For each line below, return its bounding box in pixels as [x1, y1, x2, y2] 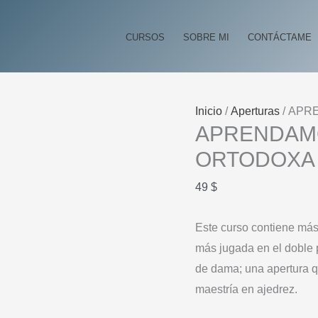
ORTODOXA [194, 148, 315, 171]
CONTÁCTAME [248, 31, 312, 43]
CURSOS [126, 31, 165, 43]
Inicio [194, 105, 222, 117]
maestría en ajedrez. [194, 283, 297, 295]
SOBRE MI [183, 31, 230, 43]
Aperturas [230, 105, 280, 117]
